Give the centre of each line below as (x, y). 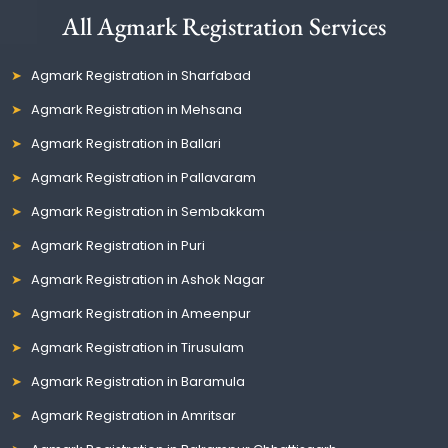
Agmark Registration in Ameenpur (141, 313)
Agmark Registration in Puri (118, 245)
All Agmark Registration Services (224, 25)
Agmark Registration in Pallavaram (144, 177)
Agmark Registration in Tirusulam (138, 347)
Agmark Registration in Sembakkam (148, 211)
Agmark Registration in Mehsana (137, 109)
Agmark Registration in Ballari (126, 143)
